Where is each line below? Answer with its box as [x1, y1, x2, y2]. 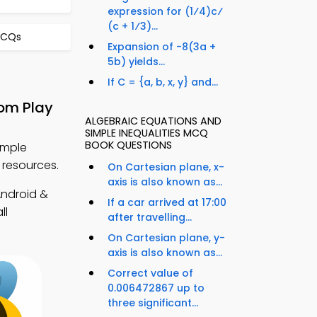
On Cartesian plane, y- [108, 231, 225, 246]
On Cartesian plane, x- [108, 160, 224, 175]
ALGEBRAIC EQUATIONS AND [85, 114, 221, 129]
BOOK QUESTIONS [85, 138, 172, 153]
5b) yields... [108, 54, 165, 69]
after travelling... [108, 210, 192, 225]
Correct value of [108, 266, 193, 281]
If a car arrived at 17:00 [108, 195, 226, 210]
